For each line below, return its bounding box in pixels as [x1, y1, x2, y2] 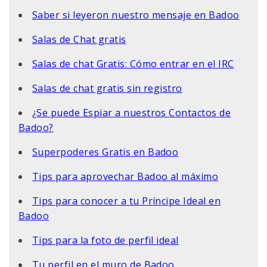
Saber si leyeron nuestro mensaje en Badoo [32, 8, 240, 21]
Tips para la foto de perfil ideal [32, 233, 179, 247]
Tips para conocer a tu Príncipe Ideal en [32, 194, 221, 207]
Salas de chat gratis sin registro [32, 81, 182, 95]
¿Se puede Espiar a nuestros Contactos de [32, 105, 231, 119]
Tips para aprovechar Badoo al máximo [32, 169, 219, 183]
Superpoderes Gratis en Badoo [32, 145, 179, 159]
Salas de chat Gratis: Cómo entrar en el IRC [32, 57, 234, 70]
